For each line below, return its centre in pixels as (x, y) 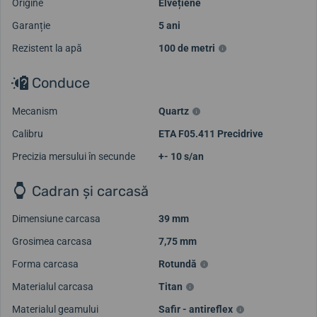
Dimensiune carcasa (56, 219)
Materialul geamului (55, 310)
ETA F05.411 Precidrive (211, 133)
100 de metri (187, 48)
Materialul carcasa (53, 287)
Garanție (31, 25)
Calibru (28, 133)
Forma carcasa (45, 264)
